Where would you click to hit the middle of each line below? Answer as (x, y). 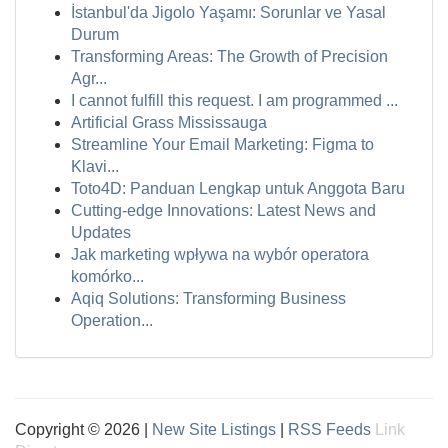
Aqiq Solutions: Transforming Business (208, 298)
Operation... (112, 320)
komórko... (107, 276)
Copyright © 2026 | (83, 429)
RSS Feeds (329, 429)
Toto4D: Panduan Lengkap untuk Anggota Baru (238, 188)
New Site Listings (214, 429)
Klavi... (95, 166)
